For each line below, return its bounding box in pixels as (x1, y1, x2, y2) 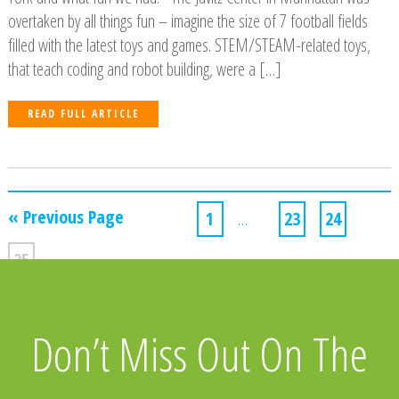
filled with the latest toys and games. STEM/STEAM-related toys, (7, 32, 370, 57)
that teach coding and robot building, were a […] (7, 56, 281, 81)
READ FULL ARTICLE (27, 105, 139, 121)
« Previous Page (7, 204, 124, 229)
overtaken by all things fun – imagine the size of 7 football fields (7, 8, 368, 33)
